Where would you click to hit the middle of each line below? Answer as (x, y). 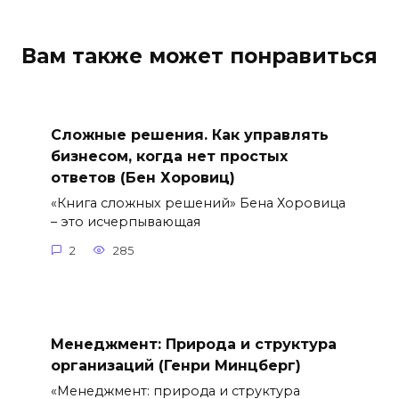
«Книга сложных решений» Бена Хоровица (198, 204)
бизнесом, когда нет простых (169, 156)
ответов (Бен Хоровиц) (142, 177)
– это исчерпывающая (125, 222)
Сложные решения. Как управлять (189, 134)
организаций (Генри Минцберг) (175, 365)
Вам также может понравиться (199, 56)
